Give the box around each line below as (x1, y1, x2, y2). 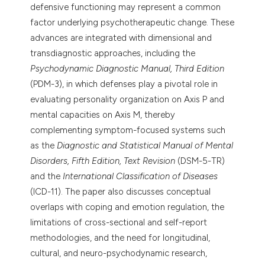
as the (30, 140, 57, 151)
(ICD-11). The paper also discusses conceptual (30, 186, 211, 197)
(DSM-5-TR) (177, 155, 225, 166)
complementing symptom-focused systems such (30, 124, 226, 135)
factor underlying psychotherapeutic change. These (30, 17, 235, 28)
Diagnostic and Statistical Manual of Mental (57, 140, 234, 151)
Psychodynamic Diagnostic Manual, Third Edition (30, 63, 225, 74)
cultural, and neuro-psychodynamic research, (30, 247, 208, 258)
